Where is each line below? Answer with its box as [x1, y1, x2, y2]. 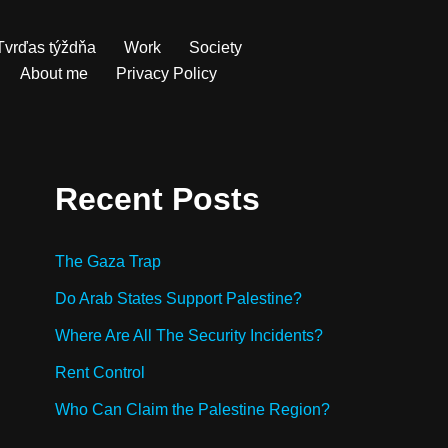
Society [189, 39, 242, 56]
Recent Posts [55, 181, 260, 217]
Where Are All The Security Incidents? [55, 327, 323, 344]
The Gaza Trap [55, 253, 161, 270]
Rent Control [55, 364, 145, 381]
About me [20, 65, 88, 82]
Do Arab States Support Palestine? [55, 290, 302, 307]
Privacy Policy [116, 65, 217, 82]
